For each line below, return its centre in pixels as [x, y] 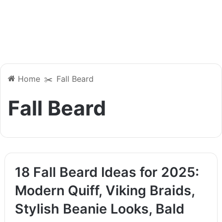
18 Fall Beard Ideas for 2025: [107, 172]
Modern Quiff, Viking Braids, [105, 190]
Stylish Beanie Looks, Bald [99, 209]
